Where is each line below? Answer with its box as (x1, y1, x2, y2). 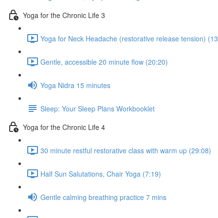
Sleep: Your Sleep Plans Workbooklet (40, 103, 155, 113)
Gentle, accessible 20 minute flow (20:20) (40, 56, 168, 67)
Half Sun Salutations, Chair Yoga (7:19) (40, 168, 161, 179)
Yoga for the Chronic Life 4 (23, 122, 105, 132)
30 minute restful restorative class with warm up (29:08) (40, 145, 211, 155)
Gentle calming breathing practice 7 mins (40, 192, 166, 202)
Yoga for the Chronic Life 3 (23, 10, 105, 20)
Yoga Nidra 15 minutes (40, 80, 110, 90)
